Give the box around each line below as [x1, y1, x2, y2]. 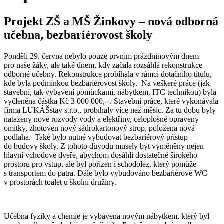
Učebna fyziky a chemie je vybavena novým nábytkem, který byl [4, 211, 209, 220]
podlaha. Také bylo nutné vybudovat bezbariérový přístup [4, 132, 188, 141]
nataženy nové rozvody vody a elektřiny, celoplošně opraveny [4, 114, 199, 123]
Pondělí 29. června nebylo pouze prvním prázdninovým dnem [4, 51, 199, 60]
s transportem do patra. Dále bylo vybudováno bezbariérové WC [4, 168, 207, 177]
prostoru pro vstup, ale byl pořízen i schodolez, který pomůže [4, 159, 196, 168]
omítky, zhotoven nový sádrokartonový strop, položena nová [4, 123, 195, 132]
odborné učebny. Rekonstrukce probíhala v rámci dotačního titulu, [4, 69, 212, 78]
